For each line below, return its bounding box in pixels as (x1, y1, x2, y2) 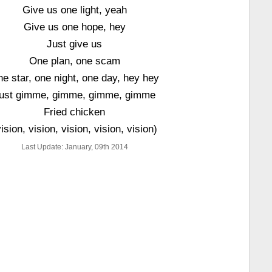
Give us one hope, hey (23, 21, 126, 32)
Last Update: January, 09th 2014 (21, 143, 128, 151)
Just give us (47, 38, 103, 49)
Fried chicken (44, 106, 106, 117)
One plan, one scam (29, 55, 120, 66)
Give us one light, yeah (22, 4, 127, 15)
